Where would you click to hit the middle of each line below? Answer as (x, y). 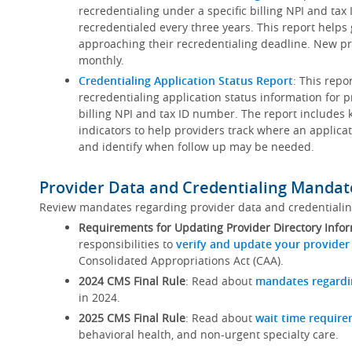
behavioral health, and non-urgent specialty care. (210, 334)
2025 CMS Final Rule (132, 318)
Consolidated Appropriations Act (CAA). (181, 260)
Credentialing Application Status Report (185, 81)
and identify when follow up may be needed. (198, 147)
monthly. (101, 60)
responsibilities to (127, 244)
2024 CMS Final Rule (132, 281)
